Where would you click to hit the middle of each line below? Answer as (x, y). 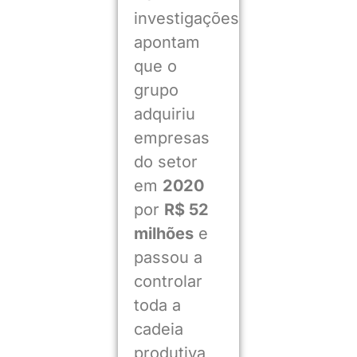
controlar (168, 282)
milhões (163, 234)
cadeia (158, 330)
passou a (168, 258)
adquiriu (164, 114)
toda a (157, 306)
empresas (171, 138)
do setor (165, 162)
